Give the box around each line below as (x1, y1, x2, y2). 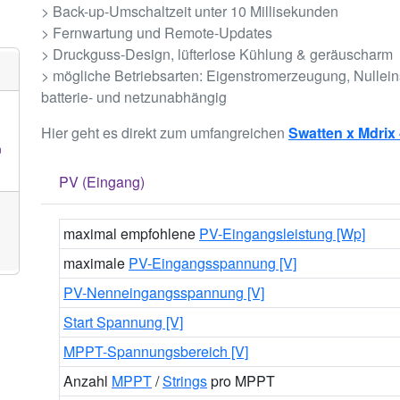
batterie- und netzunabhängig (41, 87, 227, 107)
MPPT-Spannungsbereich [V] (63, 341, 248, 362)
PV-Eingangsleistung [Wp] (199, 223, 365, 244)
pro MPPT (207, 371, 275, 391)
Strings (162, 371, 207, 391)
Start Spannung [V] (63, 312, 183, 332)
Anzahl (63, 371, 112, 391)
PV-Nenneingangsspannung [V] (63, 282, 264, 303)
